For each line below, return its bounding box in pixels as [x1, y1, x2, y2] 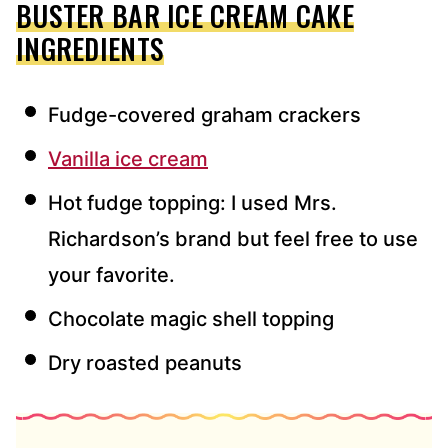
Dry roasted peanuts [48, 351, 242, 376]
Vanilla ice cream [48, 147, 208, 172]
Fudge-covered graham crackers [48, 103, 361, 128]
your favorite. [48, 263, 175, 288]
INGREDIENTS [16, 28, 165, 70]
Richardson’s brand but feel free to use [48, 227, 418, 252]
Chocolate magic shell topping [48, 307, 334, 332]
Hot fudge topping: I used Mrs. [48, 191, 337, 216]
